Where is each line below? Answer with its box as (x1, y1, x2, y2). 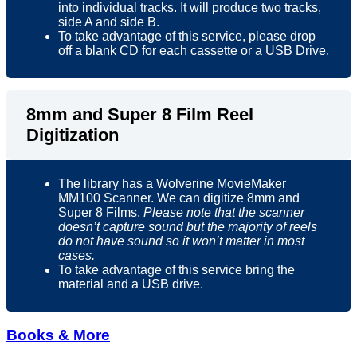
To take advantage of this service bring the (58, 263, 295, 277)
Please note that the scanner (143, 206, 304, 220)
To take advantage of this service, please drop (58, 29, 316, 44)
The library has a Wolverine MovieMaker (58, 177, 286, 191)
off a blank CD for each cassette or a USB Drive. (58, 44, 329, 58)
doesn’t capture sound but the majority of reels (58, 220, 317, 234)
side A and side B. (58, 15, 159, 29)
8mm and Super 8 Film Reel (26, 104, 253, 125)
